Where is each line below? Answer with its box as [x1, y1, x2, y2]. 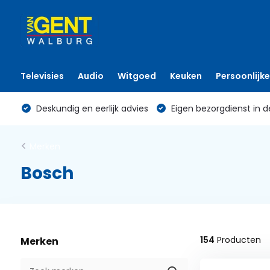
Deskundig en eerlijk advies [33, 102, 148, 115]
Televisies [20, 70, 64, 82]
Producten [214, 234, 261, 246]
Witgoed [117, 70, 156, 82]
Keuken [169, 70, 202, 82]
